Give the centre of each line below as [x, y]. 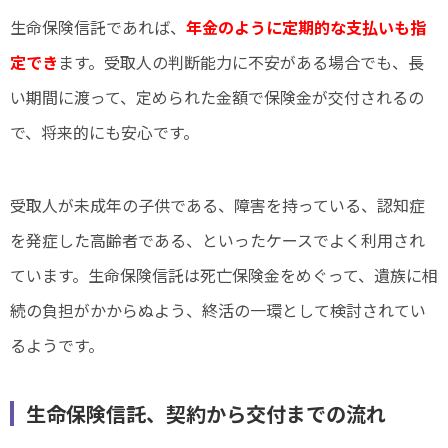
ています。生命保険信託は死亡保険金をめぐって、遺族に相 [224, 275]
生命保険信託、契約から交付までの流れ [206, 414]
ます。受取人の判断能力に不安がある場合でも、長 [241, 62]
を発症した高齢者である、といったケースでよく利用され [217, 240]
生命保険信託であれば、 [98, 27]
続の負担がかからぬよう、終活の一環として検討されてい [218, 310]
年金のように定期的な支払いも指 [306, 27]
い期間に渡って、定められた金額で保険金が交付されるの [217, 97]
